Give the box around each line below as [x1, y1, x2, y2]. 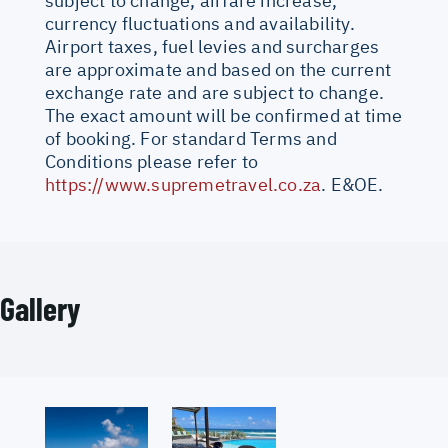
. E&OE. [321, 173, 384, 196]
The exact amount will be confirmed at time [45, 104, 403, 127]
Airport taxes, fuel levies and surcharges [45, 35, 380, 58]
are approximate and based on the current [45, 58, 392, 81]
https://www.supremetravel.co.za [45, 173, 322, 196]
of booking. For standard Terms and [45, 127, 337, 150]
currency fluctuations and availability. [45, 12, 355, 35]
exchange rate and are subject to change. [45, 81, 385, 104]
